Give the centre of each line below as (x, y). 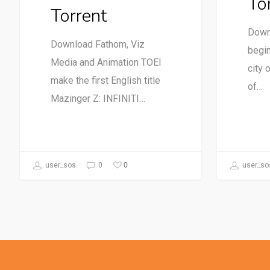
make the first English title (105, 80)
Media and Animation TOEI (106, 62)
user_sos (59, 165)
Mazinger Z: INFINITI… (98, 98)
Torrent (79, 16)
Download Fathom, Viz (97, 44)
